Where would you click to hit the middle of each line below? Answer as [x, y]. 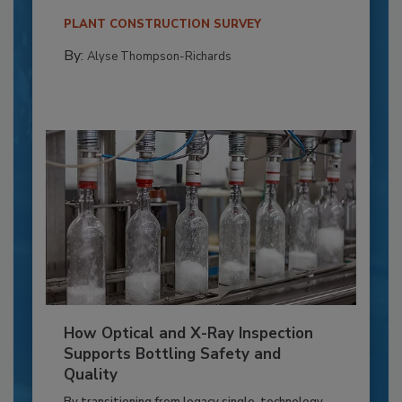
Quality [90, 375]
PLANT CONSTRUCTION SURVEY [162, 25]
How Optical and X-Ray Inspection [188, 334]
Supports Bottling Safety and [172, 354]
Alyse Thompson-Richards [159, 57]
